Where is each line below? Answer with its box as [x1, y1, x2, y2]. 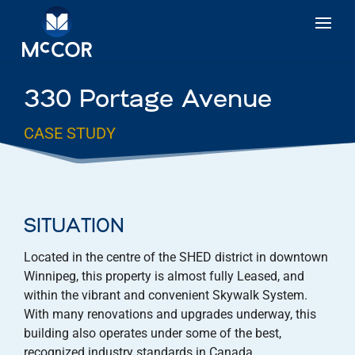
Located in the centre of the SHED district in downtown [24, 250, 328, 265]
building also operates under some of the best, [24, 326, 281, 341]
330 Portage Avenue [24, 88, 272, 113]
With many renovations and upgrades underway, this [24, 307, 316, 322]
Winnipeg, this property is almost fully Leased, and [24, 269, 304, 284]
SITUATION [24, 216, 124, 238]
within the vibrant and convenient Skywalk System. [24, 288, 307, 303]
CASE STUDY [24, 124, 116, 143]
